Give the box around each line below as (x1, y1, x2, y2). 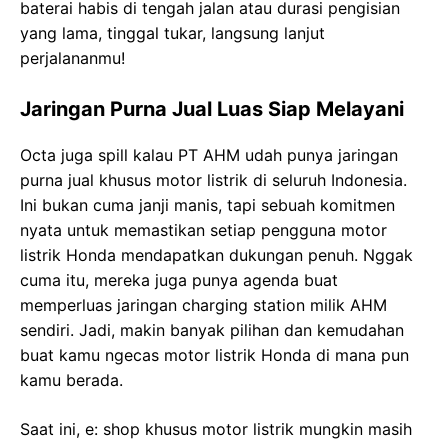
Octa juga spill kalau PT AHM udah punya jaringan (20, 144, 398, 165)
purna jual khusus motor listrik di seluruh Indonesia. (20, 169, 407, 190)
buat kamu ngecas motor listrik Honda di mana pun (20, 344, 409, 365)
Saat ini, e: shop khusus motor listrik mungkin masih (20, 418, 412, 439)
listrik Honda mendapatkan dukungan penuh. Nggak (20, 244, 413, 265)
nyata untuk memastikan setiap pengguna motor (20, 219, 387, 240)
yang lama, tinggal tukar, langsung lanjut (20, 22, 325, 43)
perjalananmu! (20, 47, 125, 68)
